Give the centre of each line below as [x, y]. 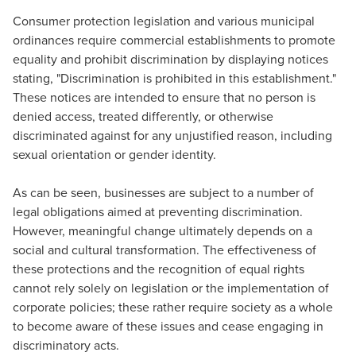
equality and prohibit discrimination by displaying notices [170, 58]
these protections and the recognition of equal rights [159, 268]
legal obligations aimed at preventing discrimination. [158, 211]
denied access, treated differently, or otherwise [143, 116]
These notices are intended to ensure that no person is [164, 97]
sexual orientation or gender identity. [114, 154]
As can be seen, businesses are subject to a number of [163, 192]
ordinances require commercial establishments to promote [174, 39]
